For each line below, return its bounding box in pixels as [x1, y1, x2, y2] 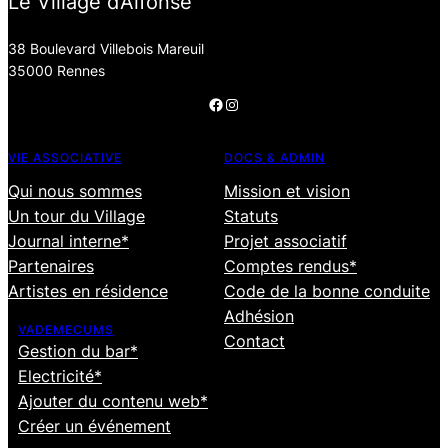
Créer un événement [18, 416, 171, 436]
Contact [224, 331, 285, 351]
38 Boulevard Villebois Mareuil [8, 40, 204, 57]
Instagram [223, 93, 237, 114]
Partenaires [8, 256, 94, 276]
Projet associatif [224, 231, 347, 251]
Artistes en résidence [8, 281, 168, 301]
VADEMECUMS [18, 322, 114, 337]
